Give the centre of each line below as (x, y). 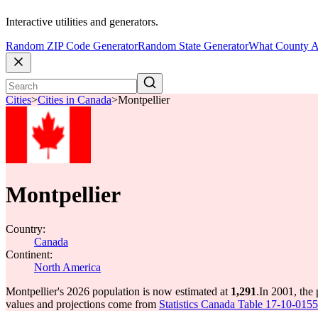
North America (67, 267)
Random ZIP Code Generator (72, 46)
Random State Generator (193, 46)
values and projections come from (82, 304)
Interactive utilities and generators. (82, 22)
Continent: (29, 254)
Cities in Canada (75, 100)
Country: (26, 229)
